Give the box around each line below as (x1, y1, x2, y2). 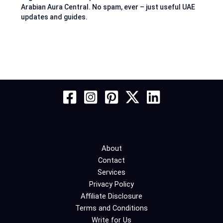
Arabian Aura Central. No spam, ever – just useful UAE (21, 3, 196, 11)
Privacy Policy (89, 180, 134, 189)
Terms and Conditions (75, 204, 148, 213)
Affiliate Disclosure (81, 192, 142, 201)
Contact (98, 156, 125, 165)
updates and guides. (21, 13, 88, 21)
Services (98, 168, 125, 177)
